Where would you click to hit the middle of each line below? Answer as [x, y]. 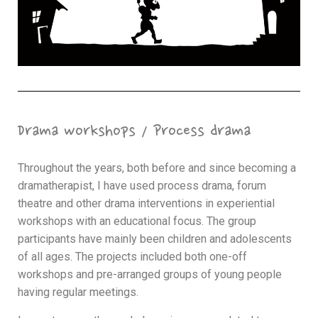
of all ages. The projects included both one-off [132, 257]
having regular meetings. [78, 292]
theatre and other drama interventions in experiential [146, 204]
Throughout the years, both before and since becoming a [157, 168]
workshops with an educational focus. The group [137, 221]
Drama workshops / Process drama [134, 132]
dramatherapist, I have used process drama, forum [142, 186]
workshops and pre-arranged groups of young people [150, 275]
